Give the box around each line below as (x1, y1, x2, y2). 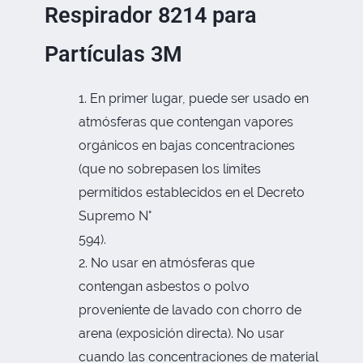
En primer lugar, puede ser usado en (89, 90, 309, 106)
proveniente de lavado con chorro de (78, 301, 301, 318)
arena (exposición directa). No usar (78, 325, 284, 341)
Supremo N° (78, 207, 152, 224)
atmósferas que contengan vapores (78, 113, 293, 130)
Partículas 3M (45, 41, 182, 67)
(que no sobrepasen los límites (78, 160, 261, 177)
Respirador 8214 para (45, 2, 257, 28)
